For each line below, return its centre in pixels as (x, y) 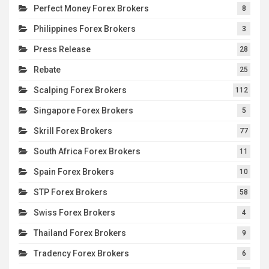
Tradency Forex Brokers (81, 253)
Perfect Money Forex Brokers (91, 8)
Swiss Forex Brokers (74, 212)
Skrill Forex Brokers (73, 131)
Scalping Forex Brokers (80, 90)
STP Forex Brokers (71, 192)
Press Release (62, 49)
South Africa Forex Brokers (87, 151)
